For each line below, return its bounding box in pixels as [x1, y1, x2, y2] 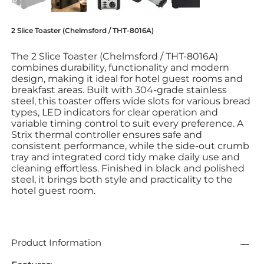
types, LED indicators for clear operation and [11, 106, 218, 118]
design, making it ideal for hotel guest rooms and [11, 72, 243, 84]
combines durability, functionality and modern [11, 61, 229, 73]
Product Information [11, 236, 101, 248]
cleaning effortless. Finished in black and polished [11, 162, 245, 174]
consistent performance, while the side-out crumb [11, 140, 249, 151]
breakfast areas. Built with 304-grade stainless [11, 84, 227, 95]
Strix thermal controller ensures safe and [11, 128, 202, 140]
